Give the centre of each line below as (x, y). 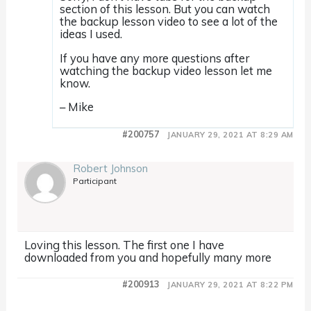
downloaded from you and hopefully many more (148, 258)
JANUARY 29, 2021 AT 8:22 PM (230, 285)
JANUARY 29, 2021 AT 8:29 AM (230, 135)
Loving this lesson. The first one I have (125, 245)
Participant (95, 181)
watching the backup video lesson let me (166, 70)
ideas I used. (91, 34)
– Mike (77, 107)
